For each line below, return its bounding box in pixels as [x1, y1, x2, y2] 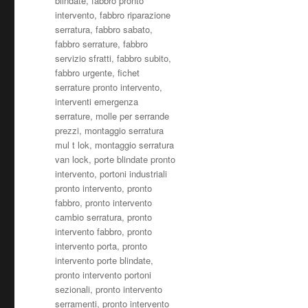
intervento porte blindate [55, 253, 151, 267]
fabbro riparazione [100, 8, 171, 21]
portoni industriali [100, 166, 168, 180]
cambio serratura [55, 210, 122, 223]
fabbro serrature [55, 36, 118, 50]
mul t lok [55, 137, 90, 151]
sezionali [55, 282, 91, 296]
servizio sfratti [55, 51, 112, 65]
